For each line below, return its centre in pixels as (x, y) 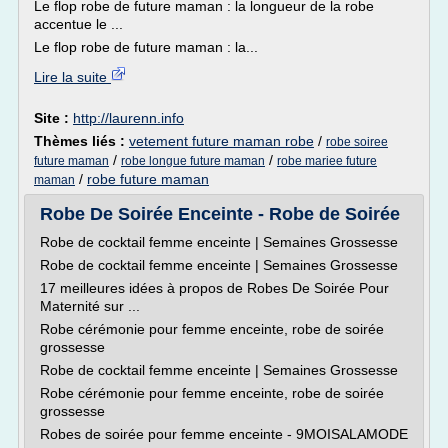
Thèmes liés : (81, 141)
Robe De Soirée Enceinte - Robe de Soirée (220, 214)
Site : (53, 118)
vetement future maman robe (221, 141)
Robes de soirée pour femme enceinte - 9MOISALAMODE (224, 434)
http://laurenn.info (128, 118)
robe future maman (148, 179)
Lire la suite (72, 77)
